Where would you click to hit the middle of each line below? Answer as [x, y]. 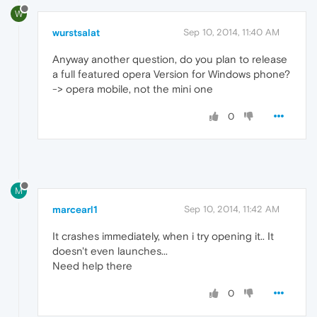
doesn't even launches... [110, 250]
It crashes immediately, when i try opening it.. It [163, 236]
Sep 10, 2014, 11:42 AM [232, 209]
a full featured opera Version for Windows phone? [171, 74]
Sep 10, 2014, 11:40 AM [231, 32]
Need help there [92, 265]
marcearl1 [75, 209]
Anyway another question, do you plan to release [170, 59]
